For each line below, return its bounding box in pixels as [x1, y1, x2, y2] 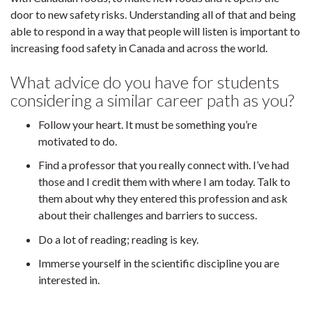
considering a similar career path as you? [10, 90, 294, 110]
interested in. [38, 272, 100, 286]
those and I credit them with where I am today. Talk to [38, 175, 290, 189]
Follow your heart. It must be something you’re [38, 118, 257, 131]
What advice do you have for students [10, 72, 279, 92]
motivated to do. [38, 134, 119, 148]
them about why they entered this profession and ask [38, 192, 288, 205]
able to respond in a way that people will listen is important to [10, 24, 300, 38]
